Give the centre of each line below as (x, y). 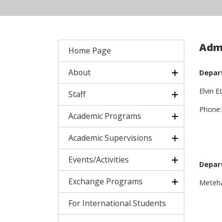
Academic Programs (105, 116)
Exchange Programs (106, 181)
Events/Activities (99, 160)
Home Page (90, 51)
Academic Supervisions (110, 138)
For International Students (117, 203)
